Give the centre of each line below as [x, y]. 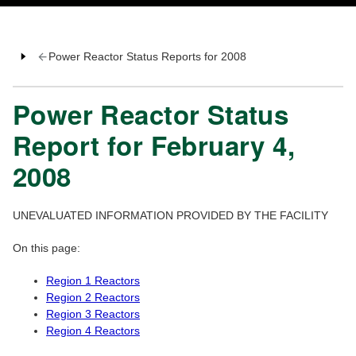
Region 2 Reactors [93, 298]
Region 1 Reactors [93, 281]
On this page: [46, 248]
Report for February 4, [154, 145]
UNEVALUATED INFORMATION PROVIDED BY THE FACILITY [170, 216]
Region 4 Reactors [93, 331]
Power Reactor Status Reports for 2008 [147, 57]
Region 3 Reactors [93, 314]
